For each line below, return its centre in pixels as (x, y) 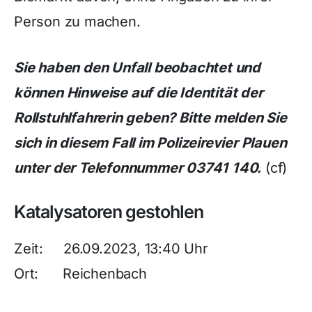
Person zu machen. (77, 22)
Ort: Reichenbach (80, 274)
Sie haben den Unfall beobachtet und (137, 68)
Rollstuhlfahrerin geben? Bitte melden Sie (150, 118)
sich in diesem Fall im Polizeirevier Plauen (150, 143)
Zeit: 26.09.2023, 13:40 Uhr (111, 249)
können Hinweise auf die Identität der (139, 93)
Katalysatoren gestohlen (109, 212)
